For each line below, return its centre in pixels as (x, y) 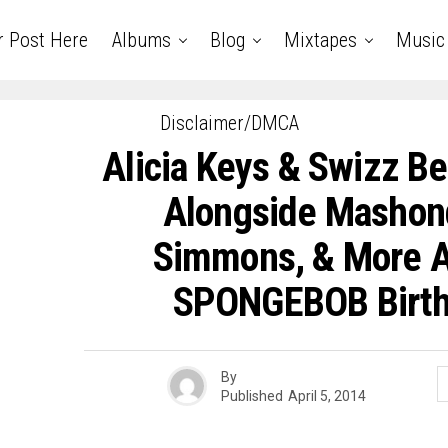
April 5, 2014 (327, 395)
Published (252, 395)
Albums (141, 40)
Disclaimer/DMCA (229, 123)
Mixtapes (320, 40)
